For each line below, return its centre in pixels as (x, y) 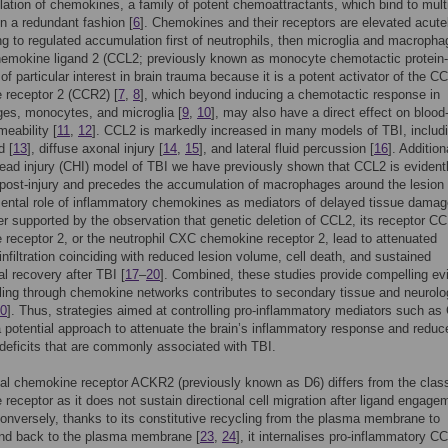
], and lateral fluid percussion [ (286, 148)
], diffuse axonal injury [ (95, 148)
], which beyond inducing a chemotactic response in (290, 94)
